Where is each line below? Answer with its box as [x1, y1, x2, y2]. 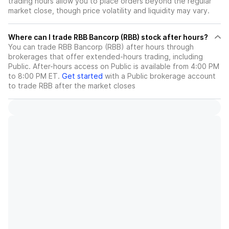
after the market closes [53, 81, 135, 90]
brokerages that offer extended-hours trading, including [8, 52, 203, 61]
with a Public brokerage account [103, 72, 216, 81]
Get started [62, 72, 103, 81]
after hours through [124, 42, 194, 52]
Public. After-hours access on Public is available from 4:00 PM [8, 62, 219, 71]
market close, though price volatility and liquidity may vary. [8, 6, 210, 15]
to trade [8, 81, 39, 90]
